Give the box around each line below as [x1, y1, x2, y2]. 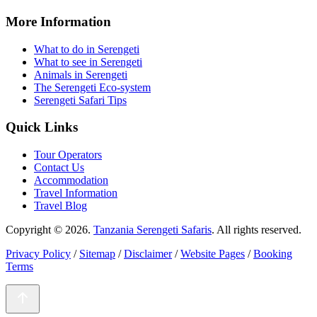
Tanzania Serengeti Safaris [93, 224, 212, 236]
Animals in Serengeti [34, 68, 127, 81]
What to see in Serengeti [34, 55, 142, 68]
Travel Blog [34, 200, 87, 212]
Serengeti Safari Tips [34, 93, 127, 106]
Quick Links [6, 120, 78, 135]
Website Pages [180, 248, 245, 260]
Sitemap [79, 248, 115, 260]
